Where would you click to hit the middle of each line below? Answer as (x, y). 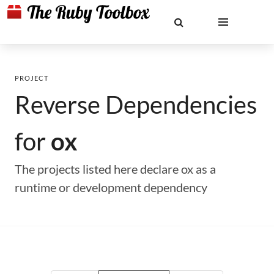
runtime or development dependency (111, 187)
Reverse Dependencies (136, 105)
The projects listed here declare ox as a (115, 169)
